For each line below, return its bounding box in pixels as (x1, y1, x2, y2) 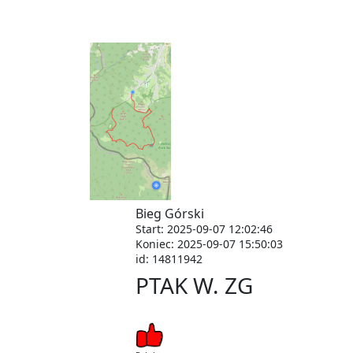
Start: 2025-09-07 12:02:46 (136, 221, 273, 236)
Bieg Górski (136, 205, 204, 222)
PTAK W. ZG (136, 270, 253, 300)
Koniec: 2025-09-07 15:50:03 (136, 236, 283, 251)
